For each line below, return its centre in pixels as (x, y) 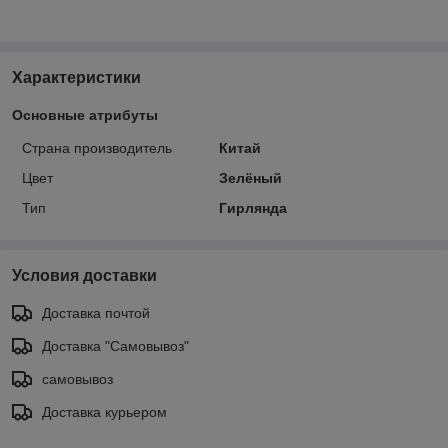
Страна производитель (97, 147)
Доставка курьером (104, 411)
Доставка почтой (96, 312)
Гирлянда (252, 207)
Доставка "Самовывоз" (115, 345)
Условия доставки (84, 275)
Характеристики (76, 77)
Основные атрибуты (85, 114)
